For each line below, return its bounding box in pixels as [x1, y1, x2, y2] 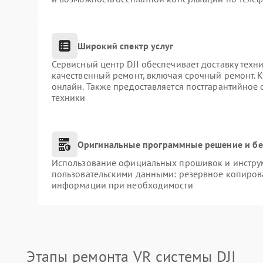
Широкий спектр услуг [77, 39, 174, 52]
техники [51, 92, 86, 103]
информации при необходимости [51, 179, 193, 191]
